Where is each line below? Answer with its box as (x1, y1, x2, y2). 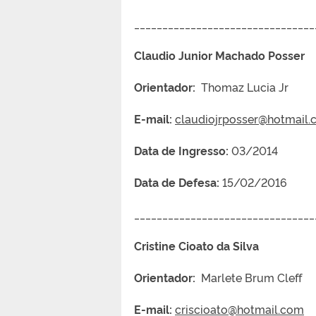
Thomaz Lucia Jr (195, 78, 288, 95)
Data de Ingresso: (134, 142, 229, 158)
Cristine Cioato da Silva (134, 237, 301, 253)
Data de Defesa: (134, 174, 222, 190)
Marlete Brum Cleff (195, 269, 302, 285)
